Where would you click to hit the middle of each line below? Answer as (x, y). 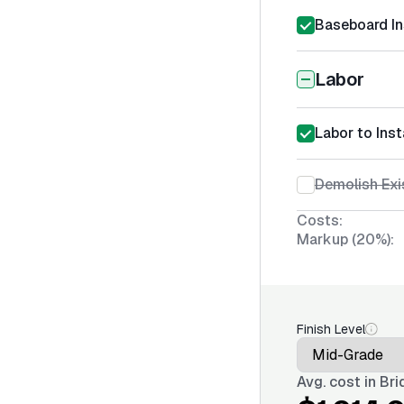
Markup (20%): (345, 239)
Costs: (320, 220)
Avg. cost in (338, 382)
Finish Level (331, 329)
